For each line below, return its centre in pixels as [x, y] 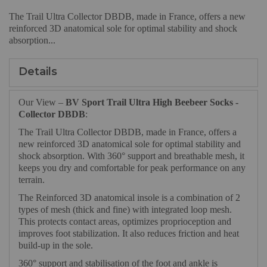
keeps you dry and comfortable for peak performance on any [132, 168]
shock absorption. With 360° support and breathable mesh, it [131, 156]
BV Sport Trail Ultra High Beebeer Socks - [152, 103]
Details [38, 72]
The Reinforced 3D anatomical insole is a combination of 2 [129, 198]
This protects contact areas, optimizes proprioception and [125, 222]
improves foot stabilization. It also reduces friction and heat [129, 234]
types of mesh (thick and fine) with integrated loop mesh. [125, 210]
